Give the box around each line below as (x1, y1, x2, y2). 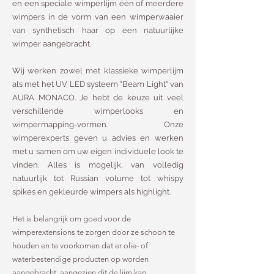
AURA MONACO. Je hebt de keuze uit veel (12, 93, 183, 102)
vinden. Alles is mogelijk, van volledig (12, 160, 183, 169)
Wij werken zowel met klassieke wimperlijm (12, 66, 183, 75)
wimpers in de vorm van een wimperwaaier (12, 12, 183, 21)
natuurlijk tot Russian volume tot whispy (12, 174, 183, 183)
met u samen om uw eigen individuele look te (12, 147, 183, 156)
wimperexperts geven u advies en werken (12, 133, 183, 143)
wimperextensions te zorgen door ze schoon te (12, 228, 175, 237)
